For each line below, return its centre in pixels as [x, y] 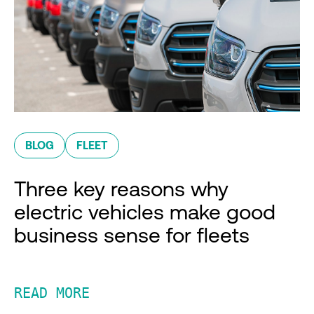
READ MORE [52, 293]
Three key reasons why [121, 189]
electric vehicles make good [145, 212]
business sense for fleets [132, 235]
